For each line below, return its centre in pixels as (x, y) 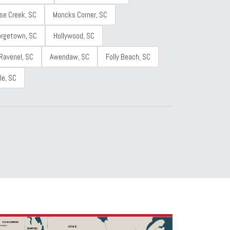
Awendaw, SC (70, 57)
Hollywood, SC (74, 36)
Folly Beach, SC (128, 57)
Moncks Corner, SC (80, 15)
